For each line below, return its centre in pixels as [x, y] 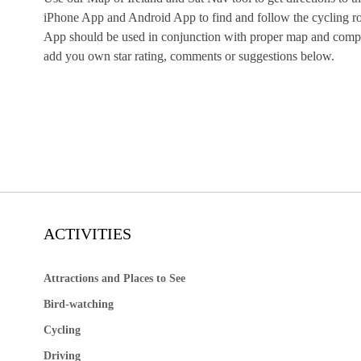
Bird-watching [78, 305]
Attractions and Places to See [114, 279]
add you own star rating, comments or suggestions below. [189, 56]
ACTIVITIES [87, 234]
